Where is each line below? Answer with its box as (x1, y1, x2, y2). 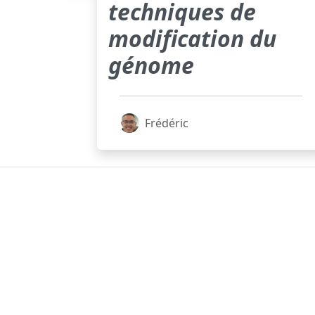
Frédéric (144, 115, 188, 131)
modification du (108, 23, 276, 54)
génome (108, 50, 194, 81)
